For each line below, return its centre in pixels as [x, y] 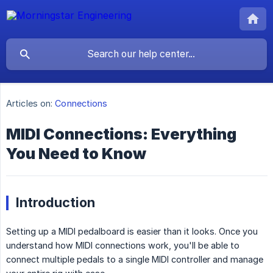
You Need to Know [76, 154]
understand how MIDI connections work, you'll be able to [123, 246]
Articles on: [30, 104]
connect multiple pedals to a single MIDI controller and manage [135, 260]
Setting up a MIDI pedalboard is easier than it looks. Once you [132, 232]
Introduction [55, 203]
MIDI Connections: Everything [121, 134]
